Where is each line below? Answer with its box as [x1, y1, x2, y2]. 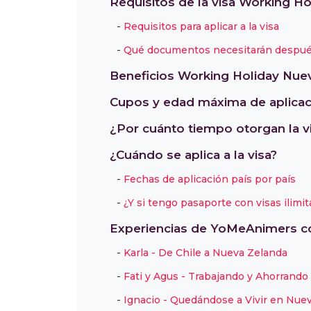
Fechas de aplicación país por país [124, 173, 296, 186]
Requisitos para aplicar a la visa [124, 20, 279, 33]
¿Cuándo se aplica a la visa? [110, 148, 277, 162]
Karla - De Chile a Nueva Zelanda [124, 246, 287, 260]
